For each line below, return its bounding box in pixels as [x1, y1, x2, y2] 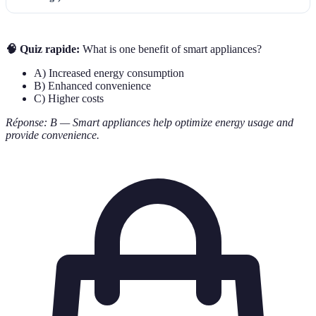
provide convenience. [6, 128, 99, 141]
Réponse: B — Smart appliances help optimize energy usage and [6, 116, 293, 128]
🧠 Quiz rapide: [6, 42, 80, 55]
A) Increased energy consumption [34, 66, 184, 79]
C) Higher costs [34, 92, 104, 104]
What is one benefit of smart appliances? [80, 42, 262, 55]
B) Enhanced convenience [34, 79, 151, 92]
